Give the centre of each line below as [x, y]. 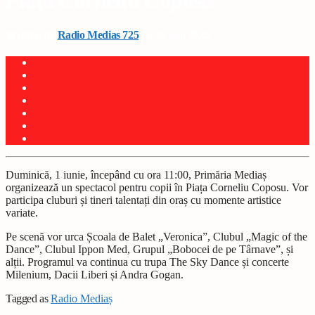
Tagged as [28, 299]
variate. [22, 213]
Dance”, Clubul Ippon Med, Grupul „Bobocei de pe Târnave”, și [149, 250]
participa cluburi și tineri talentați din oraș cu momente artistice [143, 200]
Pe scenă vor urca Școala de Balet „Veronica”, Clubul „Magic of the [156, 237]
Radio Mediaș [82, 299]
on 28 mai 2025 [174, 34]
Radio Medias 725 [98, 34]
